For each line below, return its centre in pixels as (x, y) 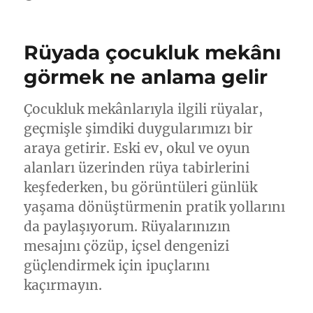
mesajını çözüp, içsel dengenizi (127, 246)
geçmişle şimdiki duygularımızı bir (139, 129)
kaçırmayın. (63, 285)
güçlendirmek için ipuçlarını (117, 265)
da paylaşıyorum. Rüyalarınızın (128, 226)
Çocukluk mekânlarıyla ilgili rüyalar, (144, 109)
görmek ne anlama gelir (146, 77)
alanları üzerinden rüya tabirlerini (137, 168)
